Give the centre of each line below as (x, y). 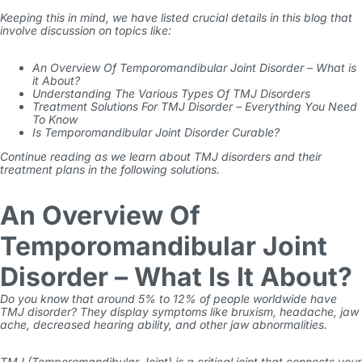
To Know (55, 119)
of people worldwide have (267, 299)
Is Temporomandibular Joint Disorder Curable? (156, 132)
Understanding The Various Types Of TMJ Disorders (171, 93)
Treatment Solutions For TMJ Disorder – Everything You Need (195, 106)
